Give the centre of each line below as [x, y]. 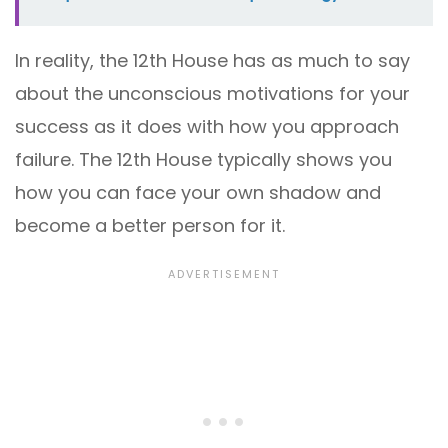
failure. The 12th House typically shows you [203, 160]
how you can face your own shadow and [198, 193]
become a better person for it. [150, 226]
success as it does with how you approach [207, 127]
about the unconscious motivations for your [212, 94]
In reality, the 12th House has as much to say [212, 61]
